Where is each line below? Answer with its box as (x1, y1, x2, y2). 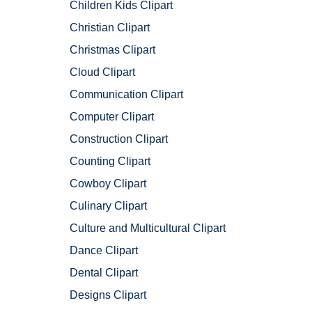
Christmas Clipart (70, 44, 155, 56)
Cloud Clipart (70, 66, 135, 79)
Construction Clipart (70, 133, 168, 146)
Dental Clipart (70, 267, 138, 279)
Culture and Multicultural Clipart (70, 222, 226, 235)
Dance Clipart (70, 244, 138, 257)
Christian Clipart (70, 22, 150, 34)
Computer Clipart (70, 111, 154, 123)
